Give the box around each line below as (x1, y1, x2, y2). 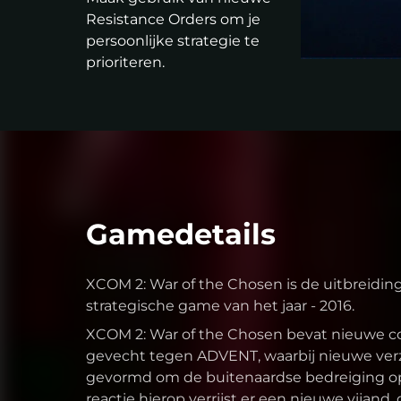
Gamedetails (86, 217, 276, 252)
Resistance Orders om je (86, 11, 260, 29)
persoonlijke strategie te (86, 32, 260, 50)
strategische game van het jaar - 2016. (86, 297, 354, 315)
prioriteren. (86, 54, 165, 72)
